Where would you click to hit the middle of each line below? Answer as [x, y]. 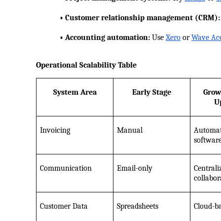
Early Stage [152, 92]
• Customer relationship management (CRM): [128, 18]
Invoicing [55, 130]
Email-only [134, 168]
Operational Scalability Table [86, 65]
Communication [66, 168]
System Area [75, 92]
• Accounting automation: [93, 38]
